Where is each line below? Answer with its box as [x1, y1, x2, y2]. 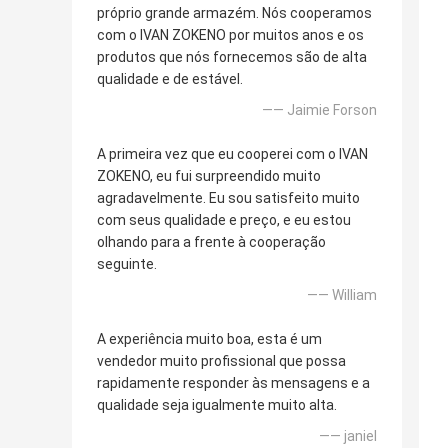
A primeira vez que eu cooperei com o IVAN [97, 146, 368, 163]
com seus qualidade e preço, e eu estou [97, 212, 351, 229]
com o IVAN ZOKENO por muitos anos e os [97, 27, 364, 44]
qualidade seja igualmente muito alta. [97, 397, 337, 414]
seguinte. [97, 256, 157, 273]
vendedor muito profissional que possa [97, 353, 346, 370]
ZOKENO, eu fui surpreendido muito [97, 168, 321, 185]
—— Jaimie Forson [262, 102, 377, 119]
